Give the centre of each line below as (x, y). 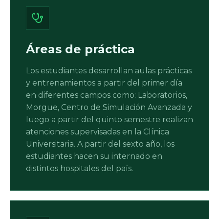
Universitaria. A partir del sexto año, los (100, 144)
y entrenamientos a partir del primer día (104, 83)
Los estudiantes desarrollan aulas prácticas (109, 70)
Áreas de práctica (80, 49)
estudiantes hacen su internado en (94, 156)
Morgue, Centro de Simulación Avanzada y (109, 107)
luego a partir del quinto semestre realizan (109, 119)
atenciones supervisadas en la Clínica (98, 131)
